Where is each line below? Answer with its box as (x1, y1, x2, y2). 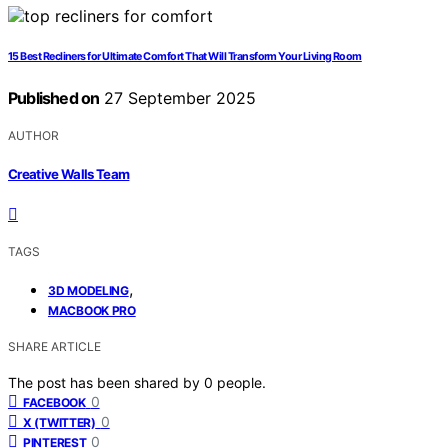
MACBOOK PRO (48, 302, 136, 318)
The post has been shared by (8, 373, 204, 391)
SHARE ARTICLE (8, 338, 101, 354)
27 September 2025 (99, 88, 257, 109)
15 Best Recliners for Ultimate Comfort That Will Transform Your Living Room (8, 50, 362, 64)
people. (217, 373, 266, 391)
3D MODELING (48, 282, 129, 298)
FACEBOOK (23, 394, 86, 410)
